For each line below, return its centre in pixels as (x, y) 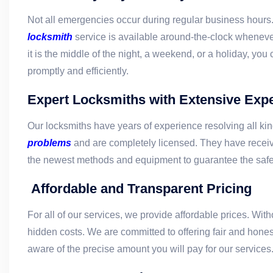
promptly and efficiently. (78, 71)
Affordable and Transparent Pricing (141, 188)
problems (49, 143)
